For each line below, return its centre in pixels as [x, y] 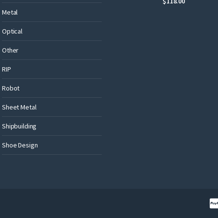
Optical [12, 31]
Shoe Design [20, 145]
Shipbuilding [19, 126]
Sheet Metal [19, 107]
